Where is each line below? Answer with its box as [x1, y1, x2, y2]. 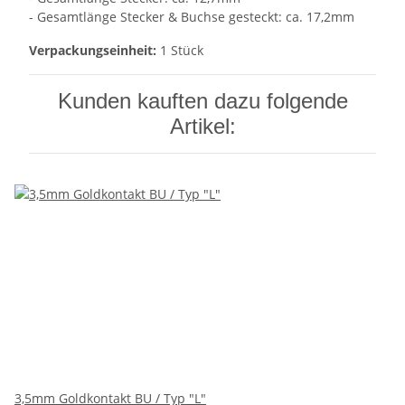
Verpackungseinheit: [29, 42, 156, 60]
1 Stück [156, 42, 203, 60]
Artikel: [169, 114, 236, 139]
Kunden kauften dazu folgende [57, 89, 348, 114]
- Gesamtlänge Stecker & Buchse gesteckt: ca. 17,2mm [29, 8, 354, 26]
